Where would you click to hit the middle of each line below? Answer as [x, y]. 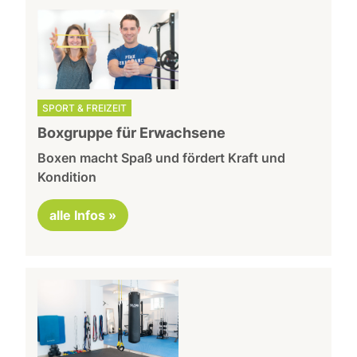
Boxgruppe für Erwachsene [132, 133]
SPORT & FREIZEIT [85, 108]
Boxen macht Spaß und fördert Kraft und [162, 158]
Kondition [67, 177]
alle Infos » [83, 216]
